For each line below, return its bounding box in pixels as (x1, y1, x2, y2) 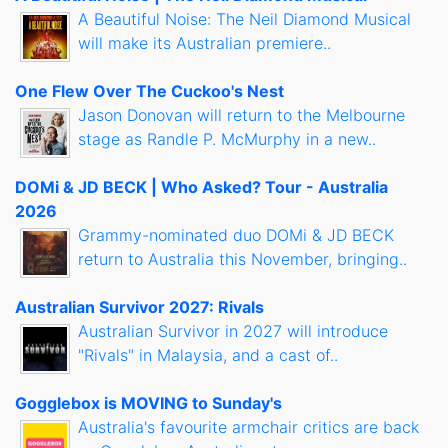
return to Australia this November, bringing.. (78, 249, 407, 270)
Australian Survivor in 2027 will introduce (78, 321, 388, 342)
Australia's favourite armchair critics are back (78, 417, 419, 438)
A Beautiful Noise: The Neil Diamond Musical (78, 9, 411, 30)
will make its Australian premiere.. (78, 33, 331, 54)
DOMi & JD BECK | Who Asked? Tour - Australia (15, 177, 388, 198)
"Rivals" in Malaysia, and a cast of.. (78, 345, 338, 366)
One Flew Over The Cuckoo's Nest (15, 81, 284, 102)
